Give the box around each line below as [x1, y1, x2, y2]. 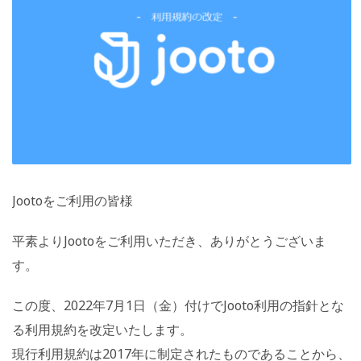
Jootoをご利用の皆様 [12, 191, 133, 210]
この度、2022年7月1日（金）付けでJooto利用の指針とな [12, 296, 344, 314]
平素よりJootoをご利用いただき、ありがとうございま [12, 231, 326, 250]
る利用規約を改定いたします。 [12, 320, 193, 338]
